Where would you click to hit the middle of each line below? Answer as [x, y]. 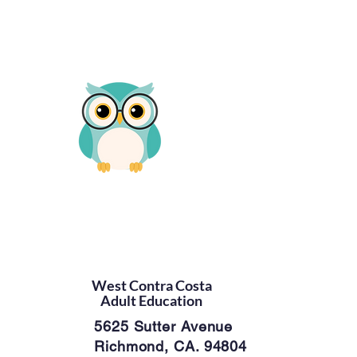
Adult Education [151, 300]
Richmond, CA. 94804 [171, 346]
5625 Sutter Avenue [164, 326]
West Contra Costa [151, 285]
